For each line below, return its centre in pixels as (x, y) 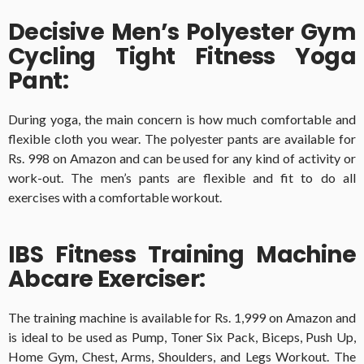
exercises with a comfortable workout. (115, 197)
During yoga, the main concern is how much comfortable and (182, 119)
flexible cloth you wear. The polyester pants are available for (182, 139)
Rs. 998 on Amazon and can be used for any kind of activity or (182, 158)
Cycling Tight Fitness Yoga (182, 57)
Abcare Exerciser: (107, 279)
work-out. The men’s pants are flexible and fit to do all (182, 178)
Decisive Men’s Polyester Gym (182, 32)
